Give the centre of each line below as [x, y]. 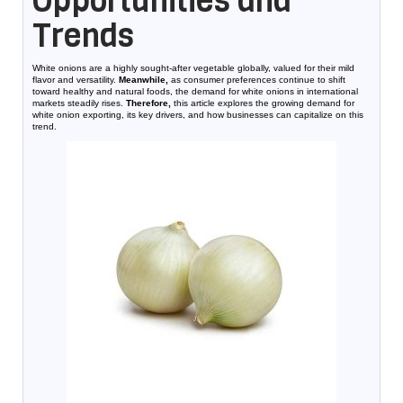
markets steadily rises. [79, 103]
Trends [83, 36]
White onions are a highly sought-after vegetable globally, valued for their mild [193, 68]
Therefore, [148, 103]
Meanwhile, [143, 80]
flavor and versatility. [76, 80]
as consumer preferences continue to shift [257, 80]
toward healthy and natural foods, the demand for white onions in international [195, 91]
